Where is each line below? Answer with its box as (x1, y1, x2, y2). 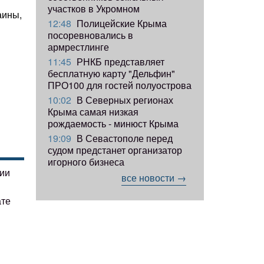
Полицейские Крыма (74, 16, 167, 30)
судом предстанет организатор (48, 143, 182, 157)
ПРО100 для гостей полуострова (48, 78, 192, 92)
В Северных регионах (74, 93, 173, 107)
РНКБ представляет (74, 54, 164, 68)
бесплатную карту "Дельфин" (48, 66, 175, 80)
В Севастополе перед (74, 131, 173, 145)
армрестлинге (48, 39, 109, 54)
